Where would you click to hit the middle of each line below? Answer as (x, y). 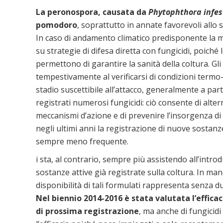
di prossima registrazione (87, 211)
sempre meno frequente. (82, 141)
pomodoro (56, 25)
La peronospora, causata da (92, 12)
